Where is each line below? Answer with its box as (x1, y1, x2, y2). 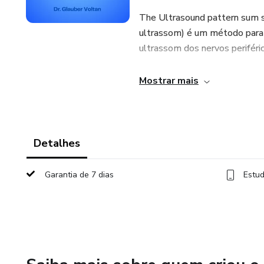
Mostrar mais (139, 74, 199, 87)
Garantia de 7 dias (45, 169, 114, 180)
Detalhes (34, 136, 80, 150)
